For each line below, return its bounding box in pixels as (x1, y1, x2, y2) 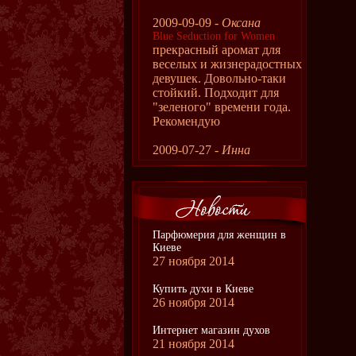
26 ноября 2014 (153, 296, 234, 309)
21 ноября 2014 (153, 337, 234, 350)
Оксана (222, 16, 261, 29)
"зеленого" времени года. (153, 100, 291, 114)
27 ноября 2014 (153, 254, 234, 268)
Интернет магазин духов (153, 324, 270, 336)
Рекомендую (153, 114, 220, 128)
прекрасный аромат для (153, 43, 281, 56)
